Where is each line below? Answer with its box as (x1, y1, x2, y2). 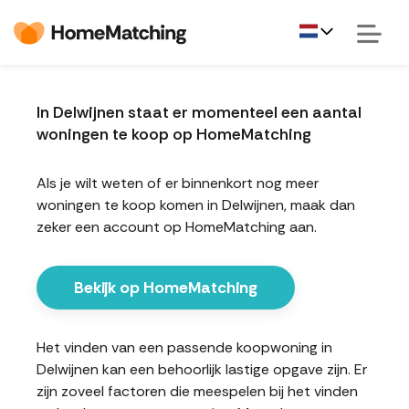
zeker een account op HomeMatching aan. (37, 217, 317, 236)
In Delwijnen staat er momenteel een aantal (37, 102, 362, 122)
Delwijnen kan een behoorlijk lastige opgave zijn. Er (37, 360, 367, 379)
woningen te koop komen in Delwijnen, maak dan (37, 195, 355, 215)
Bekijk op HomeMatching (74, 278, 257, 298)
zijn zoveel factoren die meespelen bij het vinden (37, 382, 358, 401)
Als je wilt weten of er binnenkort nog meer (37, 173, 319, 193)
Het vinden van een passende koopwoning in (37, 338, 332, 357)
